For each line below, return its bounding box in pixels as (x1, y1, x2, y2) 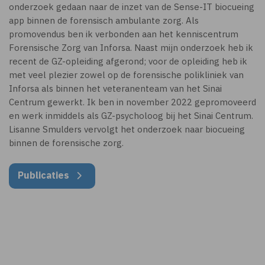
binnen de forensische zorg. (9, 137, 124, 148)
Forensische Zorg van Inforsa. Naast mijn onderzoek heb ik (9, 42, 253, 53)
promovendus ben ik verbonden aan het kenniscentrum (9, 28, 238, 40)
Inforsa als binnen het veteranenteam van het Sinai (9, 83, 222, 94)
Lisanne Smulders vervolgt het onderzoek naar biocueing (9, 124, 245, 135)
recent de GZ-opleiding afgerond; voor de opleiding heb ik (9, 56, 247, 67)
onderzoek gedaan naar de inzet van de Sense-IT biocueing (9, 1, 254, 12)
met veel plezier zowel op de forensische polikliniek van (9, 69, 244, 80)
